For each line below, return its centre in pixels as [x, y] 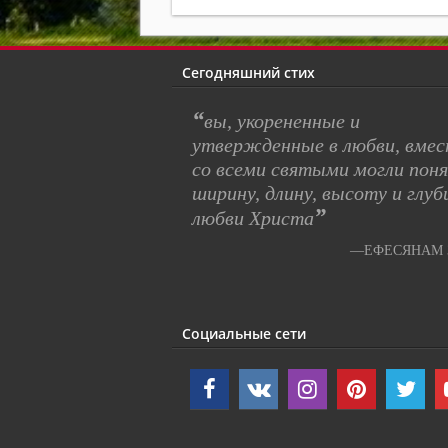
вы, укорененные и [282, 120]
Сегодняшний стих [248, 72]
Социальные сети [244, 333]
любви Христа [253, 217]
